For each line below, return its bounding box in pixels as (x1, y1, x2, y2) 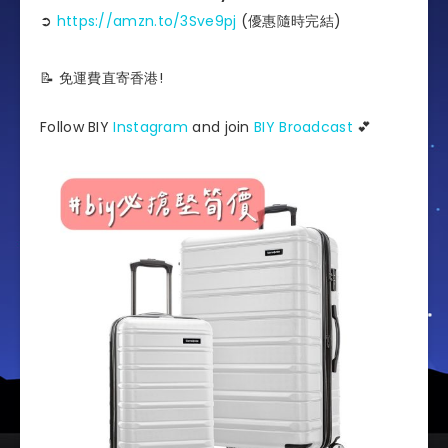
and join (188, 116, 255, 137)
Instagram (113, 116, 189, 137)
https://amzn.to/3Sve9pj (56, 11, 237, 31)
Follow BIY (40, 116, 114, 137)
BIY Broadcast (254, 116, 353, 137)
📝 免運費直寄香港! (40, 67, 163, 88)
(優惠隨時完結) (236, 11, 342, 31)
